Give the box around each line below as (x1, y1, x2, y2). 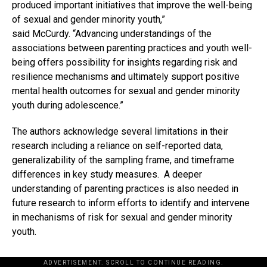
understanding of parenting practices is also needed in (12, 183, 238, 195)
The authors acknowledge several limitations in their (12, 126, 228, 138)
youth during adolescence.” (12, 100, 123, 111)
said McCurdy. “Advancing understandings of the (12, 28, 212, 40)
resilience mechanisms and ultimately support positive (12, 71, 240, 83)
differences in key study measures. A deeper (12, 169, 202, 181)
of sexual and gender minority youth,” (12, 14, 165, 26)
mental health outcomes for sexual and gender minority (12, 85, 240, 97)
